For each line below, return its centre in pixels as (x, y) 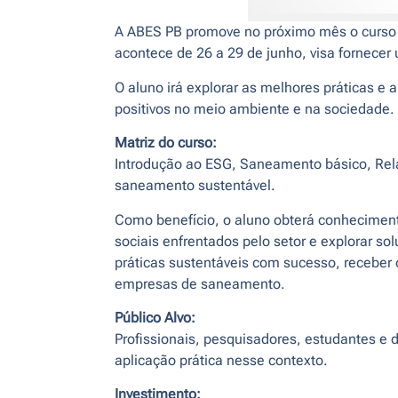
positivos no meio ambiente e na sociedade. (254, 108)
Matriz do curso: (165, 143)
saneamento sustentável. (195, 186)
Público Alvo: (155, 318)
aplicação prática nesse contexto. (221, 361)
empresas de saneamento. (199, 283)
